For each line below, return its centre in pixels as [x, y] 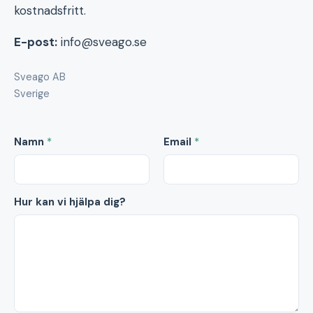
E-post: [36, 42]
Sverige [32, 94]
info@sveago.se [104, 42]
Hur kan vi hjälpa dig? [70, 202]
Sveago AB [40, 77]
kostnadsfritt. [50, 10]
